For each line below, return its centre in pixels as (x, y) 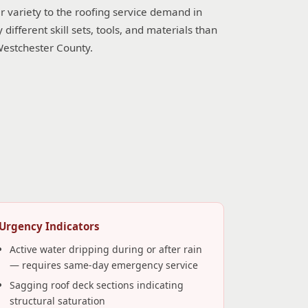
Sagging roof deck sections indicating (96, 285)
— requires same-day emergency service (103, 265)
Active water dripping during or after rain (106, 249)
